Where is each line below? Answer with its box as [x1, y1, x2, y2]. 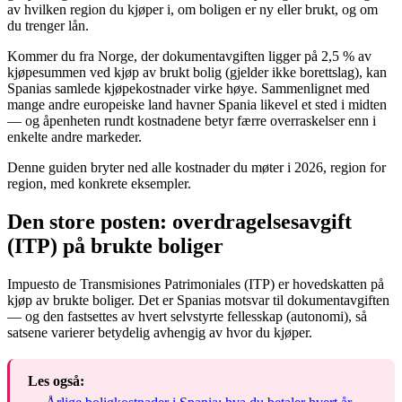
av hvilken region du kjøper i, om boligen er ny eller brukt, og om [7, 2, 378, 18]
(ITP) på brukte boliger [7, 234, 223, 258]
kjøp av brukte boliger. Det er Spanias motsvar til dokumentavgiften [7, 293, 389, 309]
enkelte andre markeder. [7, 129, 142, 145]
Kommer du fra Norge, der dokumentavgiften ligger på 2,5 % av [7, 48, 371, 65]
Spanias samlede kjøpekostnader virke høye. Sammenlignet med [7, 81, 370, 97]
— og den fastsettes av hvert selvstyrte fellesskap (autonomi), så [7, 309, 367, 325]
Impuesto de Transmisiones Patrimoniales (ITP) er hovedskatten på [7, 276, 384, 293]
